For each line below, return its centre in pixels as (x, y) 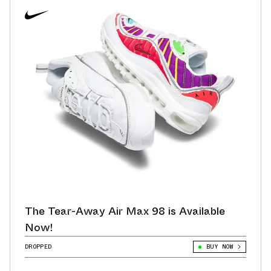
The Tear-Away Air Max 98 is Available (125, 211)
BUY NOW (219, 247)
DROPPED (38, 247)
